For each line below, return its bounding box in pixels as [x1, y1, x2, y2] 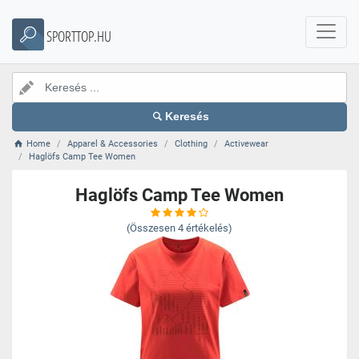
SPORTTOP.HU [46, 26, 111, 46]
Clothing [175, 139, 208, 149]
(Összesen [127, 222, 175, 234]
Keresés [165, 111, 210, 123]
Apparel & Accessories [67, 139, 159, 149]
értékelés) [186, 222, 232, 234]
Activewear [224, 139, 269, 149]
